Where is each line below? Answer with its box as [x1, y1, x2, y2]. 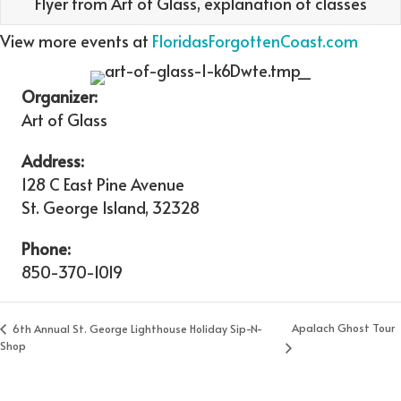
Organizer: [21, 85, 98, 108]
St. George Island [21, 196, 145, 219]
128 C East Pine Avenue [21, 173, 184, 196]
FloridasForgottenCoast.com [152, 30, 358, 53]
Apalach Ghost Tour [292, 320, 396, 336]
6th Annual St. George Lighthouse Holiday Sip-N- [10, 320, 262, 336]
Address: [21, 149, 84, 173]
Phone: [21, 237, 71, 260]
